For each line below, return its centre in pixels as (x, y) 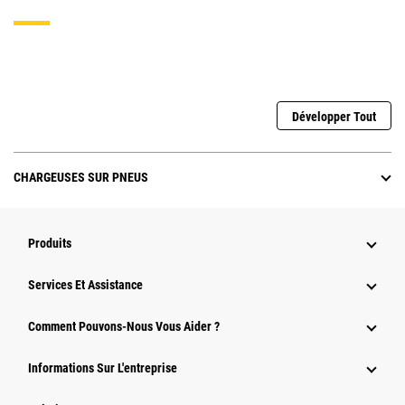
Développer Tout (334, 117)
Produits (50, 244)
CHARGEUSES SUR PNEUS (81, 178)
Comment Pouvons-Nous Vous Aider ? (124, 327)
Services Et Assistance (85, 285)
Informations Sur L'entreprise (103, 368)
